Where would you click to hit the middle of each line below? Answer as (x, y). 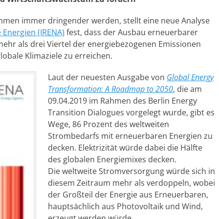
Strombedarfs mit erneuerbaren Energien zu (130, 136)
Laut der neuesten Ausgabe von (107, 77)
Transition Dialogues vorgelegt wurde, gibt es (131, 112)
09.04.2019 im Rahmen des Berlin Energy (122, 101)
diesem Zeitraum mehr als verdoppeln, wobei (131, 183)
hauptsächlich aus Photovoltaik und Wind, (125, 206)
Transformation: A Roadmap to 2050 (110, 89)
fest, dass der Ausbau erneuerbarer (131, 32)
